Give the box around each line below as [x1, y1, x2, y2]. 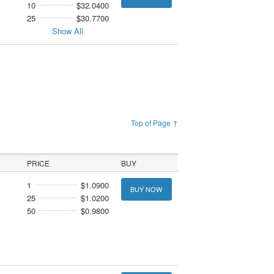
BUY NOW [130, 183, 163, 194]
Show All [52, 24, 84, 37]
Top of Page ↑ [131, 117, 179, 128]
